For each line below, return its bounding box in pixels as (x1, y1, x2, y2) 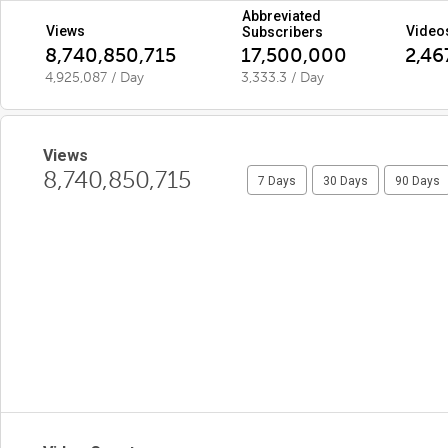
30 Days (323, 174, 368, 188)
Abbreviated (242, 8, 321, 24)
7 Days (258, 174, 296, 188)
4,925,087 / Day (45, 69, 144, 86)
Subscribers (242, 24, 323, 40)
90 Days (395, 174, 440, 188)
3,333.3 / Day (241, 69, 324, 86)
